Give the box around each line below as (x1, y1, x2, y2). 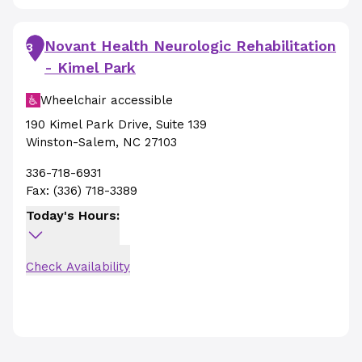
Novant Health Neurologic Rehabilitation (44, 37, 336, 54)
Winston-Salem (26, 135, 116, 149)
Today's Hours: (26, 208, 120, 223)
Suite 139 (156, 117, 207, 132)
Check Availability (26, 259, 130, 274)
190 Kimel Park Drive (26, 117, 149, 132)
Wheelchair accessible (40, 93, 173, 107)
